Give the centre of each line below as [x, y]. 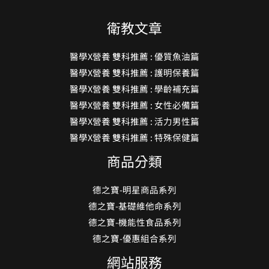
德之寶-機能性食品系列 [134, 222]
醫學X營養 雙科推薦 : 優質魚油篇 [134, 56]
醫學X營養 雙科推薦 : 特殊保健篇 [134, 138]
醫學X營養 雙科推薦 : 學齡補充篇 [134, 89]
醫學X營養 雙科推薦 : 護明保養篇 [134, 73]
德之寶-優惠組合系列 [134, 238]
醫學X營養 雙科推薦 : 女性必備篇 [134, 105]
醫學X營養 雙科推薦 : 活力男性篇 [134, 121]
